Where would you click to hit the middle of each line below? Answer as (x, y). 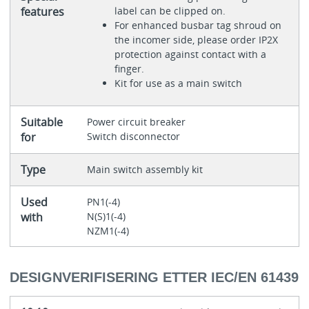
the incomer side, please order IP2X (196, 39)
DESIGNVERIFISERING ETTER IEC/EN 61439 (154, 278)
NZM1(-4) (108, 230)
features (42, 11)
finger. (129, 68)
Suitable (41, 122)
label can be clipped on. (170, 10)
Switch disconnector (133, 136)
